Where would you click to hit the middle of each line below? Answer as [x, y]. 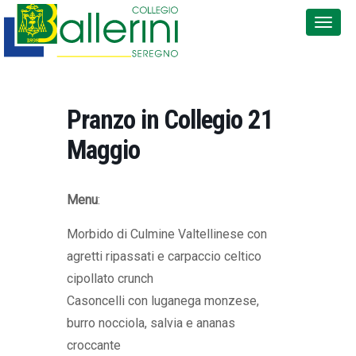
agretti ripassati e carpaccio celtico [164, 257]
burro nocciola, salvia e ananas [151, 323]
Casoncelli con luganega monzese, [163, 301]
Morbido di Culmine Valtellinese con [167, 234]
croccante [94, 346]
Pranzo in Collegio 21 [170, 120]
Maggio [103, 150]
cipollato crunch [110, 279]
